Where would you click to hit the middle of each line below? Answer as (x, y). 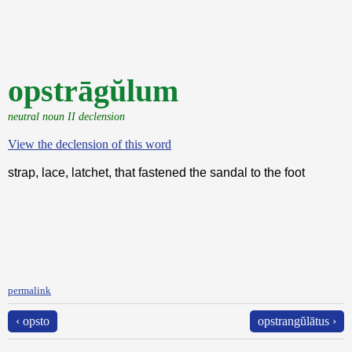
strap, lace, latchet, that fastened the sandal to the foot (156, 172)
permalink (29, 290)
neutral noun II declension (66, 116)
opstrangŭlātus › (297, 321)
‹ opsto (33, 321)
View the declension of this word (90, 144)
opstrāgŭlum (93, 91)
